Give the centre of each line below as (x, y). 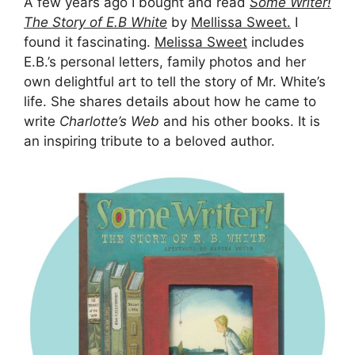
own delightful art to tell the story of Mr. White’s (175, 81)
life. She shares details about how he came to (170, 101)
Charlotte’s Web (111, 121)
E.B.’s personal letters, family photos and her (165, 61)
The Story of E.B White (95, 22)
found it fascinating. (89, 42)
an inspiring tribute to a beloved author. (149, 141)
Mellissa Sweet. (241, 22)
